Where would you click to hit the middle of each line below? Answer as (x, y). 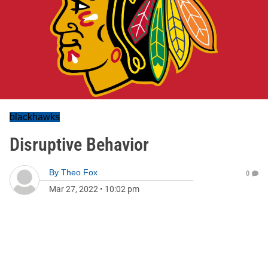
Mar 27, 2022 (74, 189)
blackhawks (35, 117)
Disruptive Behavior (79, 144)
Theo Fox (79, 172)
